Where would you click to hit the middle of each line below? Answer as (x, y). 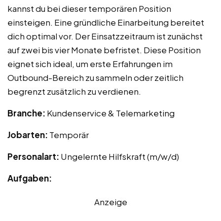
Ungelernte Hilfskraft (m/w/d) (120, 157)
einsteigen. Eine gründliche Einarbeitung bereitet (106, 22)
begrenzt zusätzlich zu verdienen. (74, 92)
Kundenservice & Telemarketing (111, 113)
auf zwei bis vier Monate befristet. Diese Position (104, 50)
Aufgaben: (30, 178)
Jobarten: (28, 135)
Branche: (27, 113)
